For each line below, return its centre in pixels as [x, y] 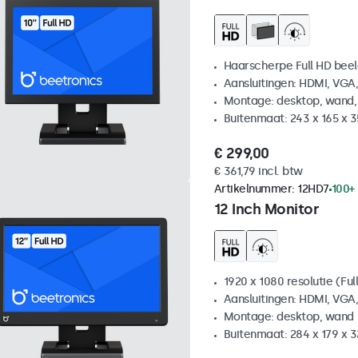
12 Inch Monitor [266, 210]
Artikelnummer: [255, 189]
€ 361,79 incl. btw [258, 172]
